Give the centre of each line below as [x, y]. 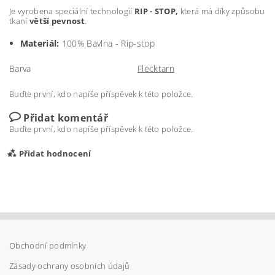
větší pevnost [57, 21]
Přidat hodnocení [55, 153]
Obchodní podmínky [48, 245]
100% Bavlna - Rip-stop [108, 43]
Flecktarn [156, 68]
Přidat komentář [66, 118]
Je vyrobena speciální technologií [72, 11]
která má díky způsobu [222, 11]
